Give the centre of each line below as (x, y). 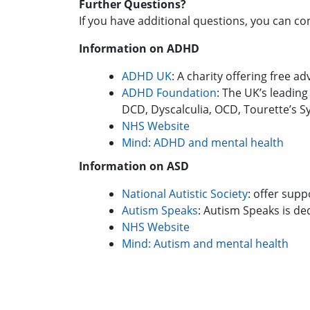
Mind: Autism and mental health (205, 244)
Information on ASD (134, 166)
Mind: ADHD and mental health (203, 143)
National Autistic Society (185, 194)
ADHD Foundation (169, 93)
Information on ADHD (139, 48)
